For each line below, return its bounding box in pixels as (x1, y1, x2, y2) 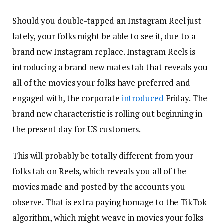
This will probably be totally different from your (12, 150, 193, 162)
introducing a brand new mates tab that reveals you (12, 61, 208, 73)
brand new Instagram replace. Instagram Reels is (12, 46, 196, 58)
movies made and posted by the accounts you (12, 181, 185, 193)
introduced (121, 92, 164, 104)
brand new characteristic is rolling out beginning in (12, 108, 202, 120)
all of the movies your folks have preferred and (12, 77, 191, 89)
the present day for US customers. (12, 123, 141, 135)
